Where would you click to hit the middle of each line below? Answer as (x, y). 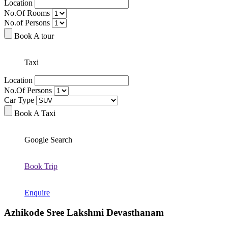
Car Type (19, 100)
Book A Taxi (35, 113)
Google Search (48, 139)
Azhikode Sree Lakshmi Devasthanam (84, 212)
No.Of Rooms (27, 13)
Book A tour (34, 36)
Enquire (37, 192)
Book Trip (41, 166)
